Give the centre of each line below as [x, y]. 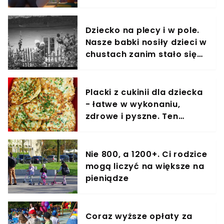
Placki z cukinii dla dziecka [144, 92]
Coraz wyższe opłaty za [139, 216]
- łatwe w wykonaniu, [133, 104]
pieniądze [107, 178]
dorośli [101, 140]
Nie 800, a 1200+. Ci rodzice [146, 154]
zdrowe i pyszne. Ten [132, 116]
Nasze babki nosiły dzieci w [146, 42]
